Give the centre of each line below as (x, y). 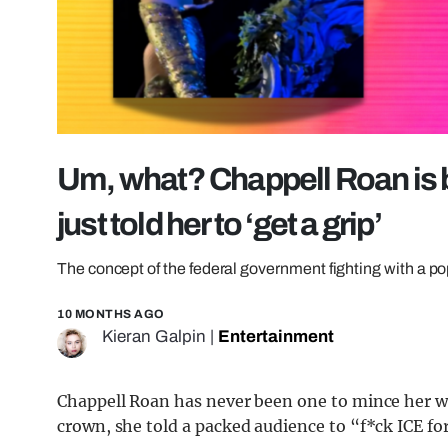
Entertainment (276, 337)
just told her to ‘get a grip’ (219, 225)
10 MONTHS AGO (111, 314)
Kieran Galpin (154, 337)
